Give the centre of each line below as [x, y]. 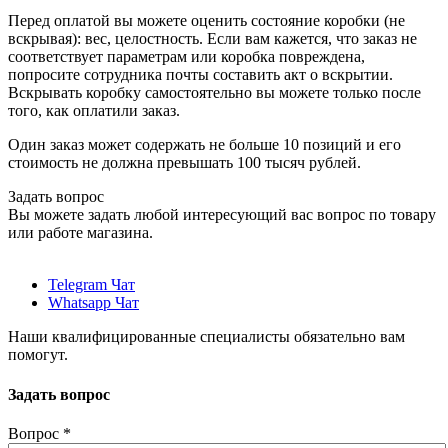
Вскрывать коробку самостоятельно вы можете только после [214, 93]
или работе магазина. [80, 233]
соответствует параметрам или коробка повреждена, [186, 57]
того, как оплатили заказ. [94, 111]
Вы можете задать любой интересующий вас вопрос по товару [222, 215]
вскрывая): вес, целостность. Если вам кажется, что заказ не [212, 39]
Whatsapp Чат [93, 303]
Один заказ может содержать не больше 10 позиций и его [204, 145]
